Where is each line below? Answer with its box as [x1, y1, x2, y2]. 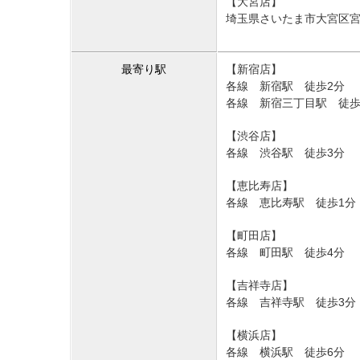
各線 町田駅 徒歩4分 [226, 246, 345, 260]
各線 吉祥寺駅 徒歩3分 [226, 296, 356, 309]
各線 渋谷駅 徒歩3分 [226, 146, 345, 160]
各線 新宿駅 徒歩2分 [226, 80, 345, 93]
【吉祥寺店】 [226, 279, 293, 292]
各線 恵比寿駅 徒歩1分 [226, 196, 356, 210]
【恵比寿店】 [226, 179, 293, 193]
